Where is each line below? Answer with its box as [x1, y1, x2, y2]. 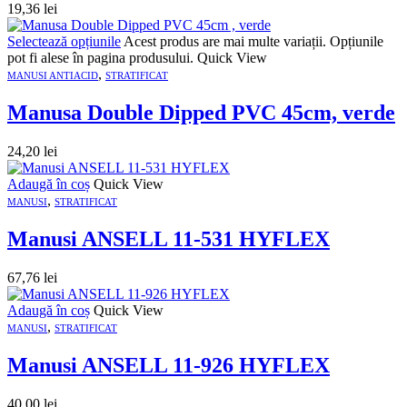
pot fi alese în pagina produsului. [7, 50, 197, 66]
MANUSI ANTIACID [7, 70, 98, 82]
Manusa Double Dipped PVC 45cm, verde [7, 101, 395, 124]
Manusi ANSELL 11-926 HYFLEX [7, 352, 330, 377]
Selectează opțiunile [7, 34, 121, 50]
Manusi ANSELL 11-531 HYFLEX [7, 226, 330, 251]
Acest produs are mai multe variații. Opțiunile [124, 34, 383, 50]
